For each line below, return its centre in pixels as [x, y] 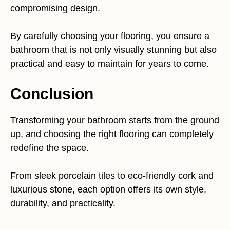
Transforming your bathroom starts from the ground [115, 120]
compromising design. [55, 8]
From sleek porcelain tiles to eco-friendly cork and [112, 176]
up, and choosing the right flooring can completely [112, 134]
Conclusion [52, 94]
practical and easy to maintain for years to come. [110, 64]
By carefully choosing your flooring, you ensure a [110, 36]
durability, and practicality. [63, 203]
